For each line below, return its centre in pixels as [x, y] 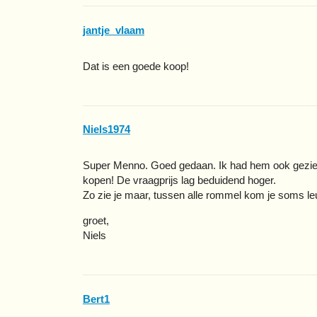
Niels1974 [106, 129]
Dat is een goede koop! [136, 66]
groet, [96, 221]
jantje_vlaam [114, 30]
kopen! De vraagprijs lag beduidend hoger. [179, 180]
